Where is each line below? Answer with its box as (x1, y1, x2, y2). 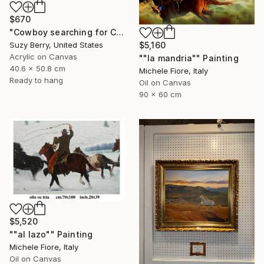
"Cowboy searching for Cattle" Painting (115, 27, 124, 37)
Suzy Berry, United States (9, 39, 103, 49)
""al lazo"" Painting (9, 229, 93, 239)
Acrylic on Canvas (9, 51, 77, 61)
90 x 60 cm (139, 90, 181, 100)
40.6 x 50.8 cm (9, 63, 65, 73)
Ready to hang (9, 75, 63, 85)
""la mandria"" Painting (139, 53, 239, 64)
